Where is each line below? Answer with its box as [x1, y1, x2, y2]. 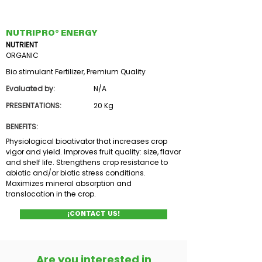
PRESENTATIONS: [6, 101, 61, 111]
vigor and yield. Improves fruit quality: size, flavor [6, 147, 181, 157]
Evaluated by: [6, 84, 55, 94]
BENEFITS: [6, 122, 38, 132]
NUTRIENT [6, 40, 38, 50]
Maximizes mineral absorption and [6, 178, 132, 188]
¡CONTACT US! [67, 211, 120, 218]
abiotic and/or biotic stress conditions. [6, 168, 146, 178]
